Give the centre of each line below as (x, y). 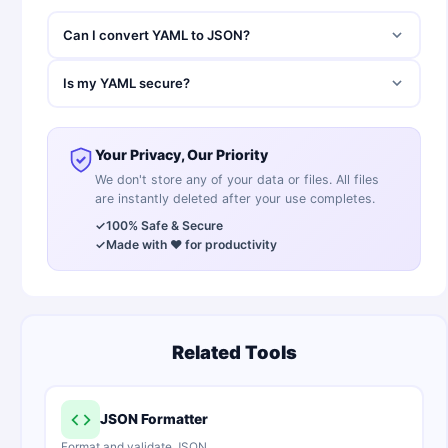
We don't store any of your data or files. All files (237, 179)
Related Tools (234, 351)
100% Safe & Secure (165, 225)
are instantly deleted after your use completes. (235, 198)
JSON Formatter (153, 419)
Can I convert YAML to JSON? (156, 34)
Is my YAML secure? (126, 83)
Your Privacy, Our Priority (182, 154)
